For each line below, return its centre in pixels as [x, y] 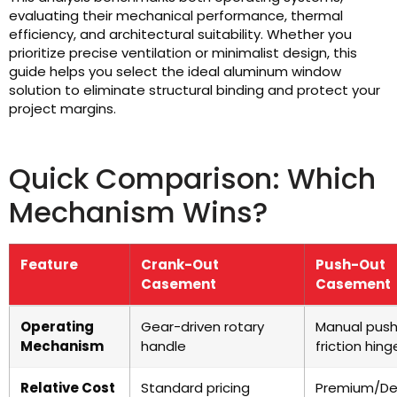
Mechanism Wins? [138, 212]
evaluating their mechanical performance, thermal [176, 16]
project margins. [62, 109]
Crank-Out [180, 265]
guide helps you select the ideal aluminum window [175, 71]
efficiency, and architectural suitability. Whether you [180, 34]
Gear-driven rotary [202, 327]
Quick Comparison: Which [192, 179]
